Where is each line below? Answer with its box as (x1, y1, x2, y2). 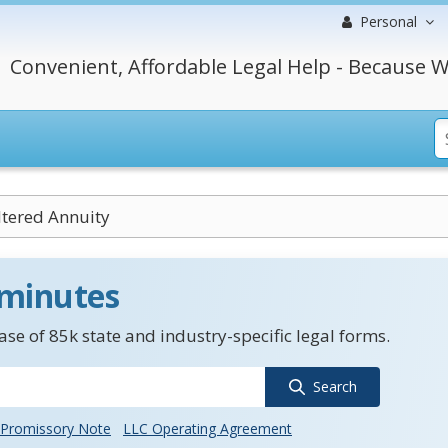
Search (312, 377, 357, 396)
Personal (360, 12, 417, 31)
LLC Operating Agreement (123, 419, 292, 438)
